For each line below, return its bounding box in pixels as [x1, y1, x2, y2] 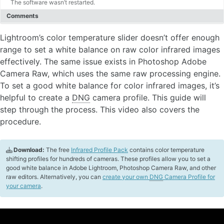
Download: [13, 146, 44, 154]
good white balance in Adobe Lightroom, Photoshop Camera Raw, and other [6, 164, 216, 172]
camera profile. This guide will [90, 92, 206, 103]
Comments [6, 12, 38, 20]
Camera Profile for [163, 173, 215, 181]
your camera [6, 182, 41, 190]
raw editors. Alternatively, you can [6, 173, 102, 181]
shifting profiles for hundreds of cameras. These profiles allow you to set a [6, 155, 210, 163]
